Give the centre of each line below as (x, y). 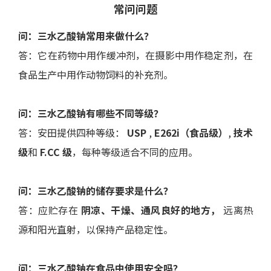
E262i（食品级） (191, 132)
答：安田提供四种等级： (73, 132)
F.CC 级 (56, 152)
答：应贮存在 (50, 210)
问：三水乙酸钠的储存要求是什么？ (96, 191)
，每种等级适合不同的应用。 (135, 152)
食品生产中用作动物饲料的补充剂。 (96, 74)
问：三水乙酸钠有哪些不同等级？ (91, 113)
